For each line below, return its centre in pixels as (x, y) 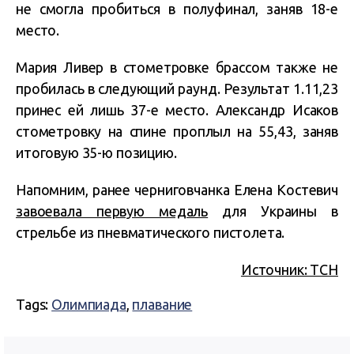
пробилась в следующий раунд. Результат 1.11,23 (177, 88)
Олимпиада (89, 304)
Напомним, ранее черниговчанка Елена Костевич (177, 190)
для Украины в (273, 211)
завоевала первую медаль (112, 211)
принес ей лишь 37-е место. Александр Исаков (177, 110)
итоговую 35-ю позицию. (96, 153)
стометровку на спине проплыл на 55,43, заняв (177, 131)
